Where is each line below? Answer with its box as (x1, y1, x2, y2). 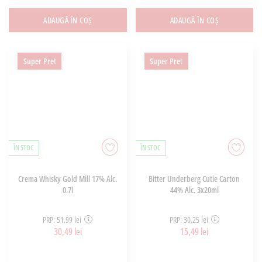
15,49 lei (180, 225, 209, 238)
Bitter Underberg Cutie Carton (149, 173, 240, 185)
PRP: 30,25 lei (169, 213, 208, 225)
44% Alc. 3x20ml (170, 184, 219, 196)
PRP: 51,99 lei (43, 213, 82, 225)
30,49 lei (53, 225, 82, 238)
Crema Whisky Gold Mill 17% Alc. (18, 173, 118, 185)
